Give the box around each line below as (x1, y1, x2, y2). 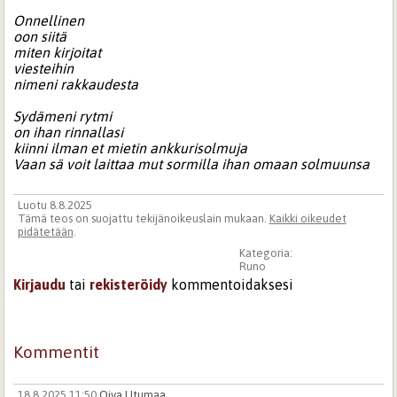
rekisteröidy (90, 276, 168, 292)
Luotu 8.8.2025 (17, 198, 92, 213)
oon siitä (13, 28, 67, 45)
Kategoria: (238, 245, 295, 260)
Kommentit (13, 341, 100, 362)
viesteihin (13, 60, 74, 77)
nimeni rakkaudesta (13, 76, 139, 93)
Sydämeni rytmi (13, 108, 113, 125)
